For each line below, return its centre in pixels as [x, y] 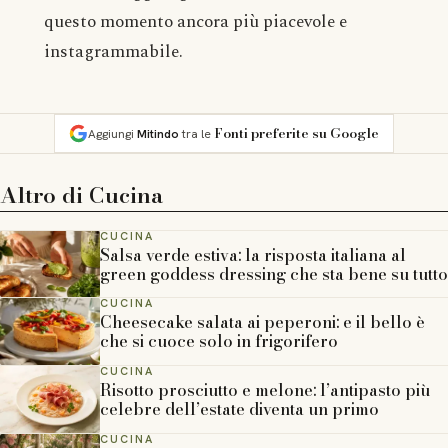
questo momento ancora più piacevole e [195, 21]
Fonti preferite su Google [296, 132]
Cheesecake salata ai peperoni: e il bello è [262, 322]
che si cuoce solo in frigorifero [219, 341]
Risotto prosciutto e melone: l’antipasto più [265, 389]
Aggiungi [112, 133]
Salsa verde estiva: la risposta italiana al [253, 254]
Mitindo [158, 133]
